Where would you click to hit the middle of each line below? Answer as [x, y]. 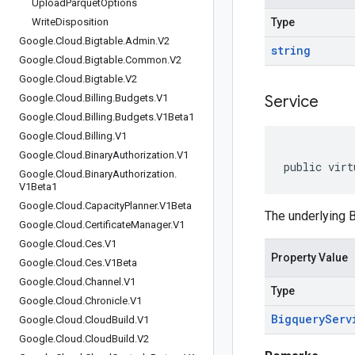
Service [292, 102]
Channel [103, 282]
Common [146, 60]
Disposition [82, 22]
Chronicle [106, 301]
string [291, 50]
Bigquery [298, 319]
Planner [141, 206]
